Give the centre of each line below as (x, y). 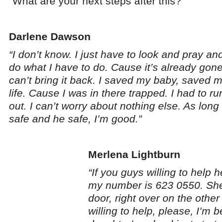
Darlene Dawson (50, 36)
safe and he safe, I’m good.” (75, 119)
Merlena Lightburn (134, 154)
